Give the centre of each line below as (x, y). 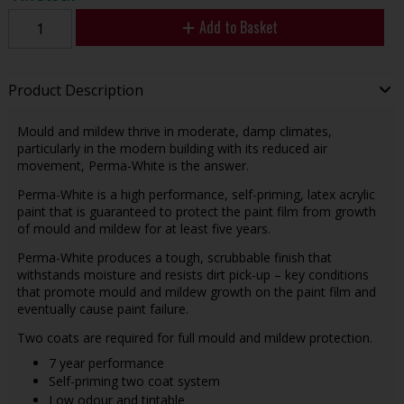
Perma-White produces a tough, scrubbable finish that (174, 258)
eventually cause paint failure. (104, 309)
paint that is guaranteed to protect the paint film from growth (196, 211)
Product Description (75, 91)
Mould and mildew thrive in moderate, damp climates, (174, 131)
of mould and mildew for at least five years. (145, 228)
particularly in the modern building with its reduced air (172, 148)
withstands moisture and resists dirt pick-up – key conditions (193, 275)
